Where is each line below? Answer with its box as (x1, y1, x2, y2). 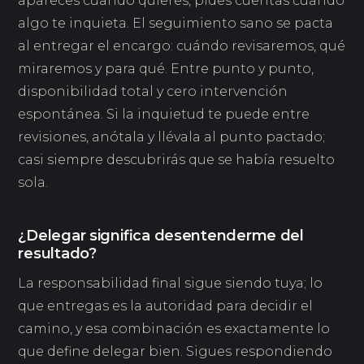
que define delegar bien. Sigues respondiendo (18, 344, 333, 360)
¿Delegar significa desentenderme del (18, 226, 304, 245)
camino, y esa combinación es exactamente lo (18, 321, 331, 337)
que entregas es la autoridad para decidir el (18, 298, 314, 314)
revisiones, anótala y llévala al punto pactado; (18, 128, 326, 145)
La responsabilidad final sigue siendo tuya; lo (18, 275, 323, 292)
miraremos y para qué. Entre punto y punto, (18, 60, 314, 76)
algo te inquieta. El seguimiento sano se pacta (18, 15, 334, 31)
